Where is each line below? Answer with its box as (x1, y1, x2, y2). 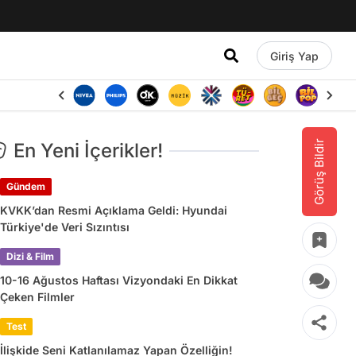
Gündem (6, 180, 45, 192)
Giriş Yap (269, 48, 319, 63)
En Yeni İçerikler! (14, 139, 163, 162)
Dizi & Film (6, 250, 54, 262)
